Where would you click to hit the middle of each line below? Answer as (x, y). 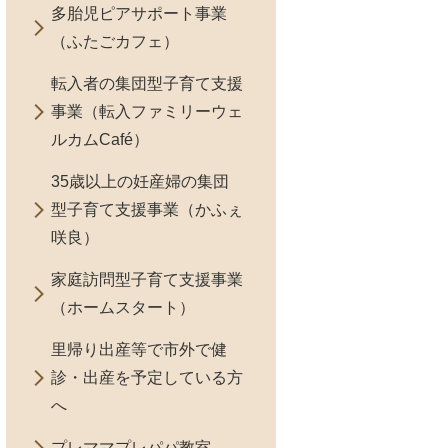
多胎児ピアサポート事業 (139, 13)
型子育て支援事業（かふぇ (147, 209)
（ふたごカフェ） (115, 41)
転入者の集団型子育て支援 (147, 83)
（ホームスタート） (123, 307)
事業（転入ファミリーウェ (147, 111)
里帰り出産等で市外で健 (139, 349)
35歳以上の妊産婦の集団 (140, 181)
